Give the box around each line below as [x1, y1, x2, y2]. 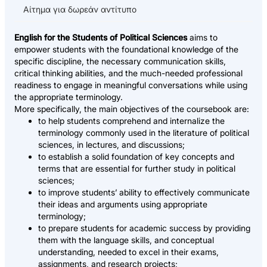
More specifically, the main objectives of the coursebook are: [14, 104, 249, 114]
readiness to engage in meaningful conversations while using [14, 80, 247, 91]
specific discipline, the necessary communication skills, [14, 56, 226, 67]
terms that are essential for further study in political [38, 163, 235, 174]
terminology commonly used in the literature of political [38, 128, 249, 138]
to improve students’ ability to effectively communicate [38, 187, 250, 198]
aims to [187, 32, 218, 43]
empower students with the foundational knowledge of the [14, 44, 238, 55]
